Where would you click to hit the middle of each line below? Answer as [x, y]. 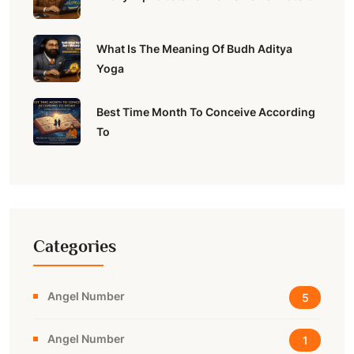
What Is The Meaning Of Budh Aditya [194, 49]
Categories [75, 246]
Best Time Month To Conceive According [206, 112]
